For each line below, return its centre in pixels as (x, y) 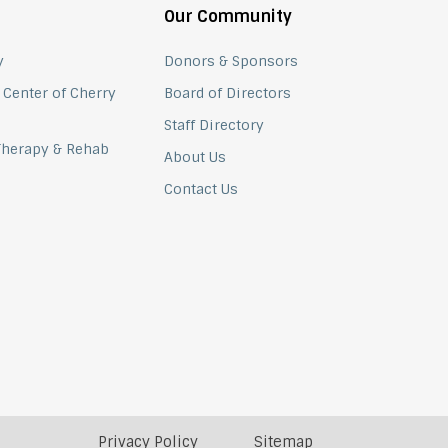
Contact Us (201, 188)
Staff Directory (214, 124)
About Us (195, 156)
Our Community (228, 16)
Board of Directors (228, 92)
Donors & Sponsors (231, 60)
